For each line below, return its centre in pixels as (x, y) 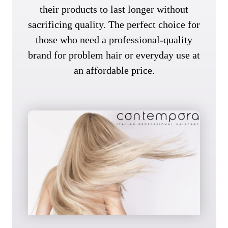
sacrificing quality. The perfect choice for (114, 25)
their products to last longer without (114, 9)
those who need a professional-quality (114, 40)
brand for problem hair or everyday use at (114, 55)
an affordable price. (114, 70)
